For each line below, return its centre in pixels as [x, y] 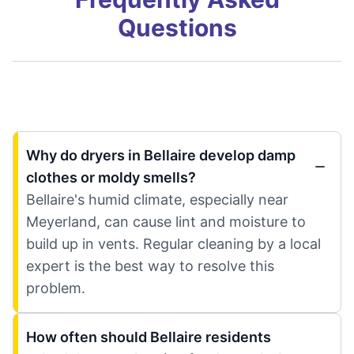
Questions [177, 28]
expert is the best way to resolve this [150, 266]
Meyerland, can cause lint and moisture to [166, 222]
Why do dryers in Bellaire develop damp [161, 156]
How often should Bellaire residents [149, 337]
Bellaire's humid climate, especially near [157, 200]
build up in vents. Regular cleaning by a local [173, 244]
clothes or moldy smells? [111, 178]
